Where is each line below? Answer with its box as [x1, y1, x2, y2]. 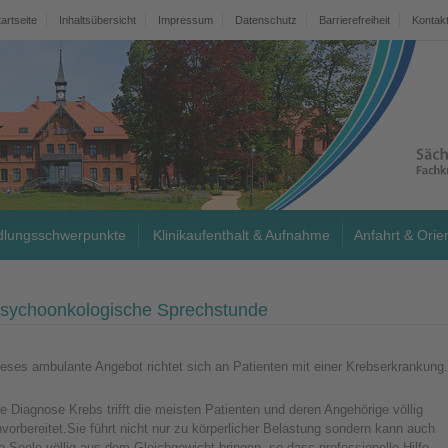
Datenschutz [235, 14, 297, 26]
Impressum [158, 14, 213, 26]
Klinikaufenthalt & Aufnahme [152, 227, 330, 243]
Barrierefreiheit [319, 14, 390, 26]
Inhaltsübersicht [59, 14, 136, 26]
